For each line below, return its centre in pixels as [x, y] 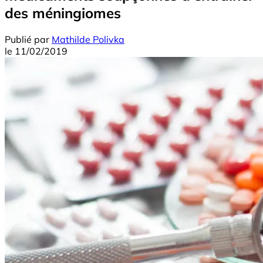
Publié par [27, 39]
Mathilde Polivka [88, 39]
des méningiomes [63, 13]
